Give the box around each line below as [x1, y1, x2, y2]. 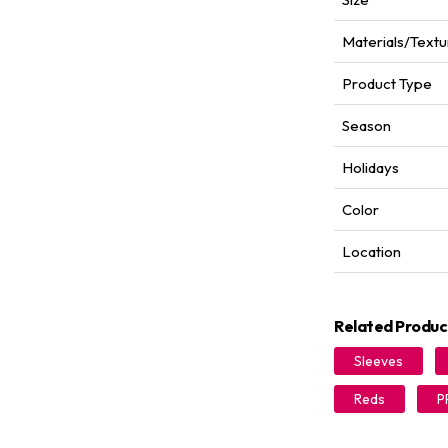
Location [342, 242, 401, 261]
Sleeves [354, 352, 403, 370]
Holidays [342, 158, 399, 177]
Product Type [342, 74, 432, 93]
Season [342, 116, 391, 135]
